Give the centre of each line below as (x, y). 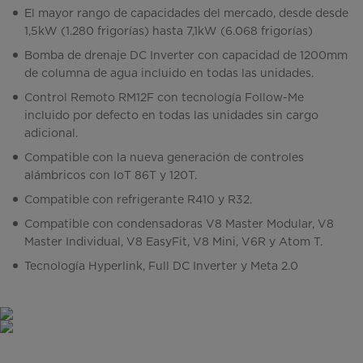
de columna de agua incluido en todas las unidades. (169, 73)
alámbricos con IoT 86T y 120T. (111, 175)
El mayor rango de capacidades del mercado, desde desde (186, 13)
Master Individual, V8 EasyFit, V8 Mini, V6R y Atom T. (173, 242)
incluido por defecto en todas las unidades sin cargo (171, 115)
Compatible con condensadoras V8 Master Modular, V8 (179, 224)
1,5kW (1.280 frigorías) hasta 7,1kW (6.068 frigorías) (169, 31)
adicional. (51, 133)
